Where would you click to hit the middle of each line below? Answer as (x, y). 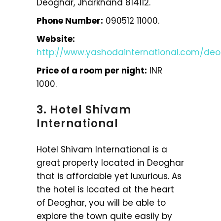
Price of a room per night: (92, 70)
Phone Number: (70, 20)
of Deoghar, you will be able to (101, 203)
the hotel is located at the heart (105, 189)
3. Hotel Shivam (84, 110)
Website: (56, 39)
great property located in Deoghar (110, 163)
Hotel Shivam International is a (102, 149)
